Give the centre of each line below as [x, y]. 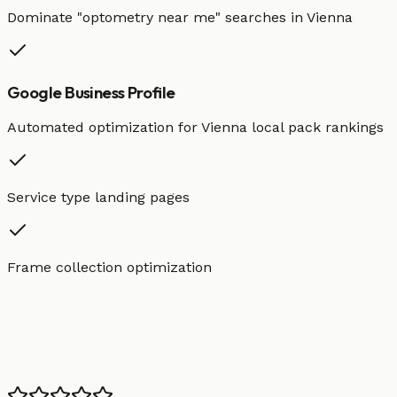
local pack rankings [315, 128]
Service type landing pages [98, 198]
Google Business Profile [91, 92]
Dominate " [45, 17]
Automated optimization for [104, 128]
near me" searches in [230, 17]
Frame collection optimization [109, 268]
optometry [118, 17]
